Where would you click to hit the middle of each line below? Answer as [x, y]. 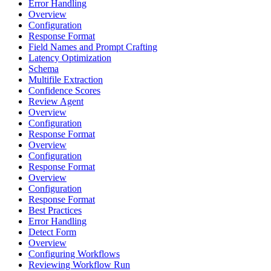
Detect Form [52, 232]
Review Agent [56, 102]
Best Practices [55, 211]
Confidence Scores [64, 91]
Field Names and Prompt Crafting [93, 47]
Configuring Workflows [74, 254]
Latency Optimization [70, 58]
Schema [44, 69]
